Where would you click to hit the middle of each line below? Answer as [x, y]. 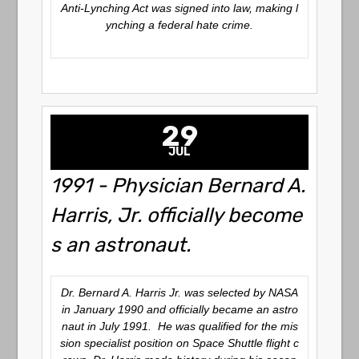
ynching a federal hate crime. [179, 25]
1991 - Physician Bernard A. [178, 185]
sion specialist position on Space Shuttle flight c [179, 343]
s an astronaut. [121, 244]
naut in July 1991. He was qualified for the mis [179, 326]
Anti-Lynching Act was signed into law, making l [179, 8]
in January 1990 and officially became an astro [179, 309]
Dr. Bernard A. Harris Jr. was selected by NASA [179, 292]
